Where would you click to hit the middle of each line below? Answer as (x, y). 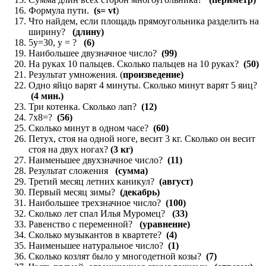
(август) (176, 181)
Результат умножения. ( (76, 74)
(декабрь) (140, 192)
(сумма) (132, 170)
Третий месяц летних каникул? (94, 181)
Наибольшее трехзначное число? (97, 202)
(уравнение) (165, 224)
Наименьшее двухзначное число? (98, 160)
